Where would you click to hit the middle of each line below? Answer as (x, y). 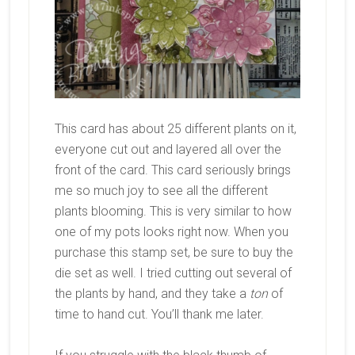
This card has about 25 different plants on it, (175, 129)
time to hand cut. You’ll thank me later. (160, 315)
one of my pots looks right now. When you (171, 232)
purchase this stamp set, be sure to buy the (174, 253)
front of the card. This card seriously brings (172, 170)
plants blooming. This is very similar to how (173, 212)
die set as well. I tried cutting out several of (173, 273)
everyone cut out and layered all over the (168, 150)
